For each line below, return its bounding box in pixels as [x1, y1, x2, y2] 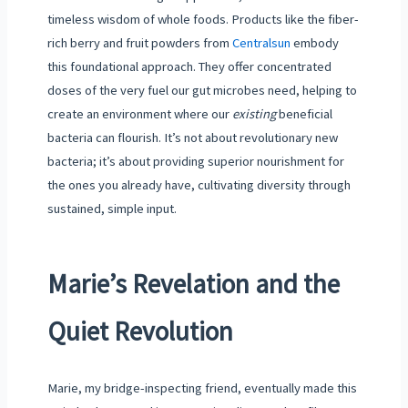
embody [290, 35, 339, 52]
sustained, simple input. [46, 200, 177, 218]
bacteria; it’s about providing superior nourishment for [46, 153, 344, 170]
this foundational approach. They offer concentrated [46, 58, 331, 76]
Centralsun [231, 35, 291, 52]
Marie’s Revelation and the [46, 266, 340, 301]
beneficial [275, 106, 332, 123]
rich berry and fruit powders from [46, 35, 232, 52]
